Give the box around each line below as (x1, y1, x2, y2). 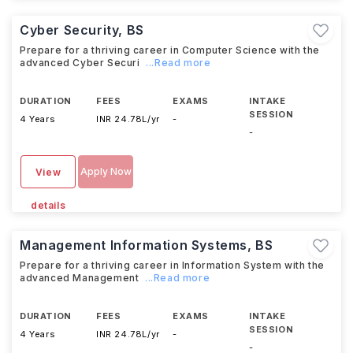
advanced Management (20, 272, 139, 284)
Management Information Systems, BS (20, 237, 273, 253)
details (30, 199, 66, 211)
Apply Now (80, 165, 132, 177)
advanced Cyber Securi (20, 57, 140, 69)
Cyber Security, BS (20, 22, 144, 38)
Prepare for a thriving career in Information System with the (20, 259, 325, 271)
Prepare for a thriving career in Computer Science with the (20, 44, 320, 56)
